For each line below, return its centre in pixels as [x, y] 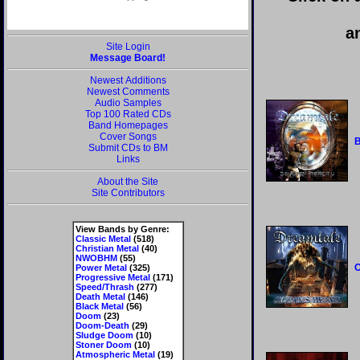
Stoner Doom [103, 345]
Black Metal [99, 306]
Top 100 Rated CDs [128, 114]
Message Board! [128, 58]
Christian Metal [107, 248]
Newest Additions [128, 80]
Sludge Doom [104, 335]
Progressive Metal [112, 277]
